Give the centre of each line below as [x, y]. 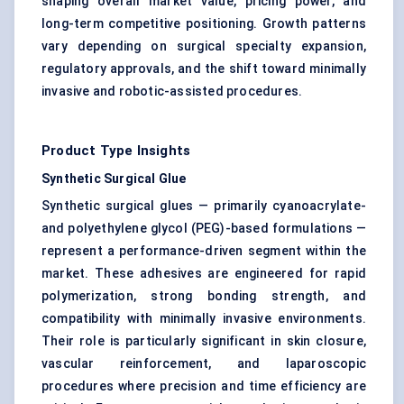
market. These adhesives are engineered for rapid [204, 274]
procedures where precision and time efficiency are [204, 386]
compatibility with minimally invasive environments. [204, 319]
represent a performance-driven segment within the [204, 251]
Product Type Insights [116, 151]
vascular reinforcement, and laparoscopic [204, 364]
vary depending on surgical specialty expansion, [204, 46]
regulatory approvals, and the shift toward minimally [204, 69]
